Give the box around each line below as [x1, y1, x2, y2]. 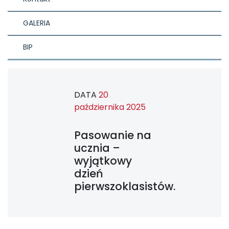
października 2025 [74, 101, 146, 113]
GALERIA [23, 18, 50, 29]
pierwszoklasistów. [74, 179, 175, 194]
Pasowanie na [74, 128, 151, 143]
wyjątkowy [74, 153, 132, 169]
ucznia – [74, 141, 120, 156]
